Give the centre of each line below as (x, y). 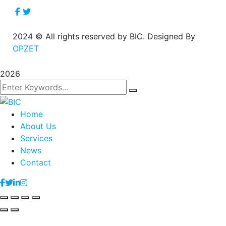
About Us (38, 126)
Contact (36, 162)
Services (36, 138)
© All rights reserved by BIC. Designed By (114, 37)
